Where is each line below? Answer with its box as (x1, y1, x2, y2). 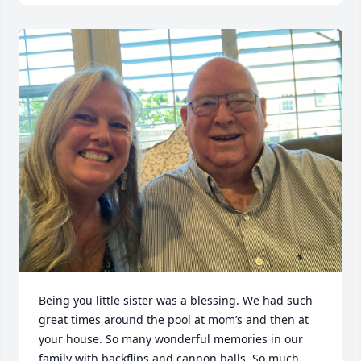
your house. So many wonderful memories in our (39, 330, 303, 346)
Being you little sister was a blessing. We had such (39, 292, 313, 308)
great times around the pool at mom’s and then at (39, 311, 309, 327)
